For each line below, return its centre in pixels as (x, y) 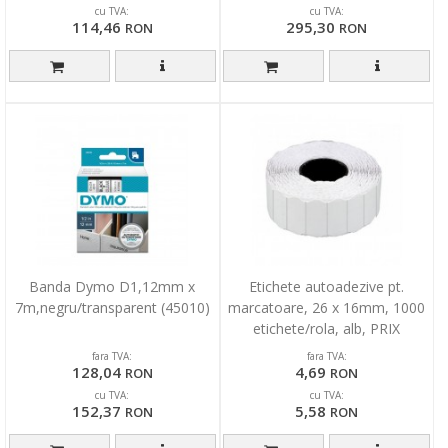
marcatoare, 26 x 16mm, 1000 (327, 308)
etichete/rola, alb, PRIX (327, 329)
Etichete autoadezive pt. (327, 287)
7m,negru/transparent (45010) (112, 308)
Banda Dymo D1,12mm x (112, 287)
